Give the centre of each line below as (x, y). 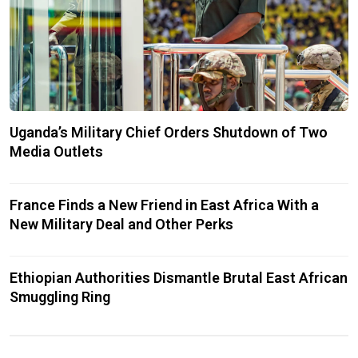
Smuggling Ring (60, 296)
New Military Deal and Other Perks (121, 224)
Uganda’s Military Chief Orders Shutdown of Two (169, 132)
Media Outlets (56, 151)
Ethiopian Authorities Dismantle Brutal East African (179, 277)
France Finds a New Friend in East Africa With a (164, 205)
